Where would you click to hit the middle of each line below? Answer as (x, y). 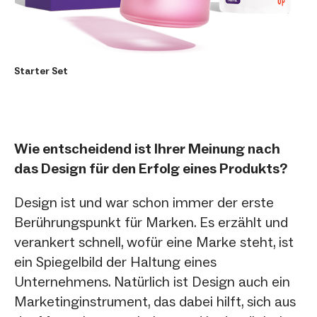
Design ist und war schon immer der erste (144, 202)
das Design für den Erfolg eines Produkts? (151, 168)
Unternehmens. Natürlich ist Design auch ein (152, 281)
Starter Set (41, 71)
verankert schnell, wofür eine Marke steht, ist (154, 242)
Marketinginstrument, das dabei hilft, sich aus (155, 301)
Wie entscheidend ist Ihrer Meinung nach (147, 148)
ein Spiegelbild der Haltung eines (115, 261)
